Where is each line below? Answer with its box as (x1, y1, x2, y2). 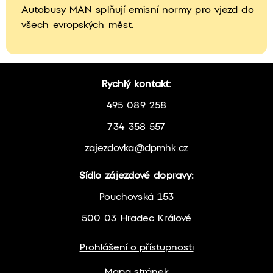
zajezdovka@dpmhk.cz (84, 143, 189, 153)
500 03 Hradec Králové (81, 213, 192, 223)
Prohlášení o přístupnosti (79, 243, 194, 252)
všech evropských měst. (21, 20, 135, 30)
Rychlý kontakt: (101, 79, 172, 89)
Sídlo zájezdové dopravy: (79, 171, 194, 180)
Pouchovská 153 (99, 192, 174, 202)
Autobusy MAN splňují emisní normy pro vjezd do (21, 5, 254, 15)
